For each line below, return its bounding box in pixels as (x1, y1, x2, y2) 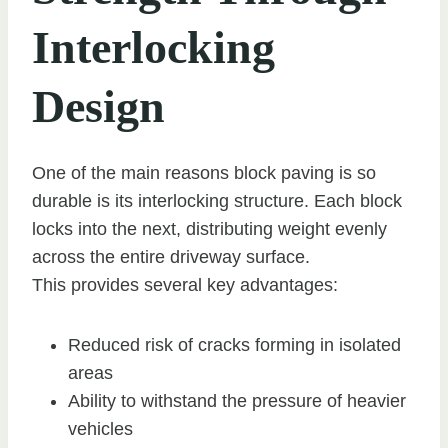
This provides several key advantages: (32, 275, 338, 296)
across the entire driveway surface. (32, 247, 310, 268)
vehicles (68, 419, 133, 440)
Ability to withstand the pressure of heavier (68, 391, 406, 412)
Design (32, 81, 165, 133)
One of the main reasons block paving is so (32, 163, 376, 184)
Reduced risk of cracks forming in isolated (68, 335, 401, 356)
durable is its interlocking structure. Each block (32, 191, 402, 212)
